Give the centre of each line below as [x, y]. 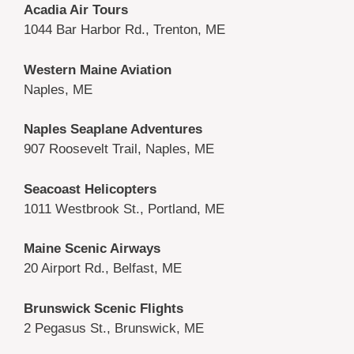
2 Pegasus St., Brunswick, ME [114, 328]
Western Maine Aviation [98, 70]
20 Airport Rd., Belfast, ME [103, 269]
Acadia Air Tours [76, 10]
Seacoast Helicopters [90, 189]
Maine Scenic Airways [92, 249]
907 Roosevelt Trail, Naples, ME [119, 149]
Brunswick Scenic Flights [104, 308]
